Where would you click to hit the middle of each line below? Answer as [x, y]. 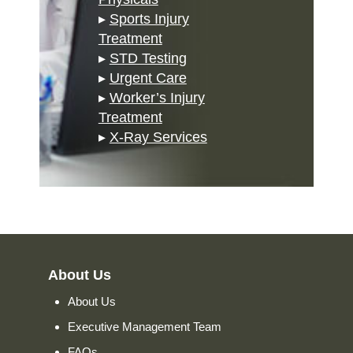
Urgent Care [148, 78]
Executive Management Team [144, 327]
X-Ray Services [158, 137]
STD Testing [148, 59]
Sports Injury [149, 19]
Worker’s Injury [157, 98]
